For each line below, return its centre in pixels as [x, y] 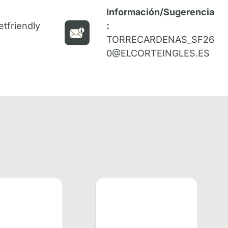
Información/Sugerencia [160, 12]
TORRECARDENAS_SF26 [160, 39]
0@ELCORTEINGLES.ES [158, 53]
